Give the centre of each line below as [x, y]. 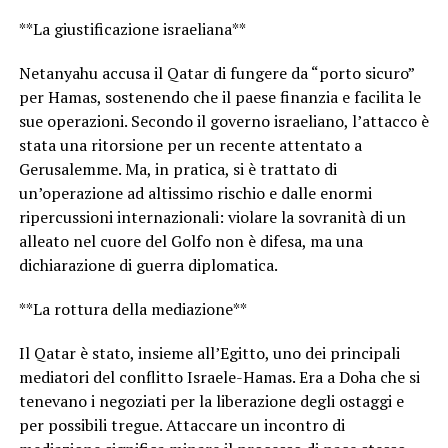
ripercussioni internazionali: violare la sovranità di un [212, 217]
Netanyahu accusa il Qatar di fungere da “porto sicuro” [216, 73]
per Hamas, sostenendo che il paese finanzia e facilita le [219, 97]
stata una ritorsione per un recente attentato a [190, 145]
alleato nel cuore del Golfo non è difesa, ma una [190, 241]
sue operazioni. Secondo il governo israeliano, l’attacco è [223, 121]
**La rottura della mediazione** [132, 309]
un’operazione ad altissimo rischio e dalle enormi [195, 193]
